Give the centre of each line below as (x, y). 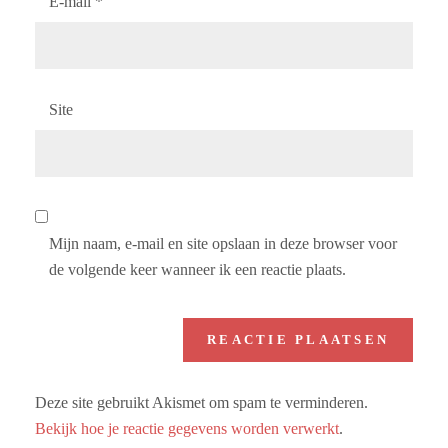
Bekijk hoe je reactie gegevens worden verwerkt (187, 428)
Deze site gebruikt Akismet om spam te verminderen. (201, 402)
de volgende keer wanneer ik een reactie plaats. (197, 269)
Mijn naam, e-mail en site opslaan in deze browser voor (223, 243)
